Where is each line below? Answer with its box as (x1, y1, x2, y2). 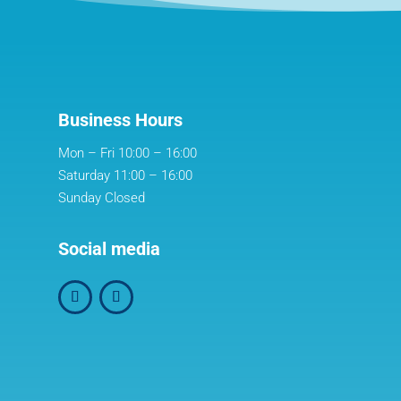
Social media (57, 238, 160, 260)
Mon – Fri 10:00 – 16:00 (57, 144, 197, 161)
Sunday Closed (57, 189, 145, 206)
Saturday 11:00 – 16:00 (57, 166, 192, 183)
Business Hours (57, 108, 183, 131)
